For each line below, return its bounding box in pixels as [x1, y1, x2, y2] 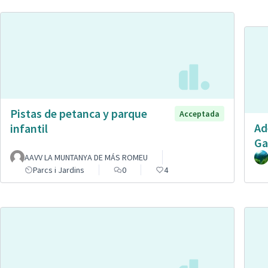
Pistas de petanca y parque [10, 105, 147, 121]
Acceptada [179, 108, 220, 119]
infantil [10, 120, 48, 136]
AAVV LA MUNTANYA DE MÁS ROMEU [25, 151, 148, 163]
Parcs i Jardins [33, 164, 84, 175]
